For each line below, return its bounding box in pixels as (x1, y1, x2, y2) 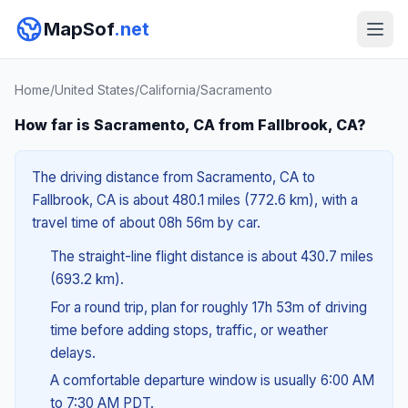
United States (55, 82, 135, 97)
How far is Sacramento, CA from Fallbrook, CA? (15, 116, 366, 134)
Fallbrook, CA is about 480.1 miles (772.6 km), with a (32, 191, 358, 209)
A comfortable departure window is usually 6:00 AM (49, 372, 374, 390)
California (139, 82, 196, 97)
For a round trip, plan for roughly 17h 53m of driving (49, 298, 367, 316)
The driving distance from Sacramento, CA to (32, 168, 315, 186)
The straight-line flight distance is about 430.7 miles (49, 248, 373, 265)
